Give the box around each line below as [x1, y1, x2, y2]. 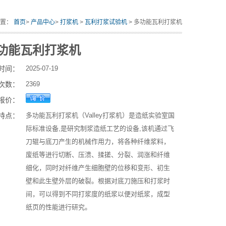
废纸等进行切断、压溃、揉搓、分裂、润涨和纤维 [25, 151, 170, 158]
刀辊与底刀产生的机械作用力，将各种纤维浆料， [25, 138, 170, 145]
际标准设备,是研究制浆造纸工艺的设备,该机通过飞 [25, 125, 174, 132]
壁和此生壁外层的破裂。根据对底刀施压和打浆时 [25, 177, 170, 185]
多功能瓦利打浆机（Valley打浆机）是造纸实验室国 [25, 111, 175, 119]
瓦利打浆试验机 [85, 19, 127, 26]
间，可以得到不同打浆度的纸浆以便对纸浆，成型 [25, 190, 170, 198]
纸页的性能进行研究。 [25, 203, 91, 211]
